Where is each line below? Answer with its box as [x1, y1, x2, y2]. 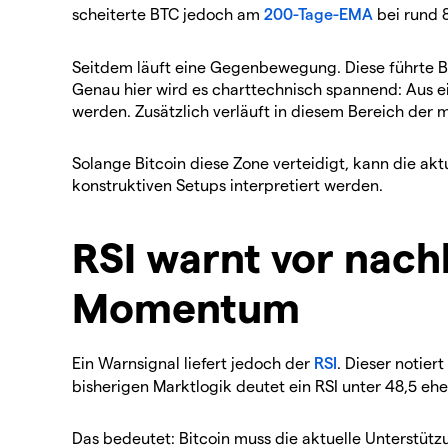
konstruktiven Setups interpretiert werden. [72, 174, 383, 194]
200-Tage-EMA [264, 3, 373, 23]
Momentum [72, 280, 300, 331]
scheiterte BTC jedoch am [72, 3, 264, 23]
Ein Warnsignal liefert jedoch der [72, 352, 314, 372]
